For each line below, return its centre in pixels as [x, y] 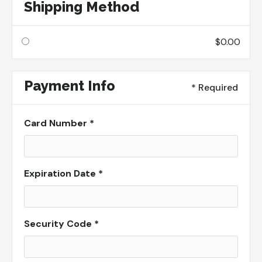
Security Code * [61, 224]
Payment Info [70, 86]
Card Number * [59, 123]
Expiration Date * [63, 173]
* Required [215, 87]
